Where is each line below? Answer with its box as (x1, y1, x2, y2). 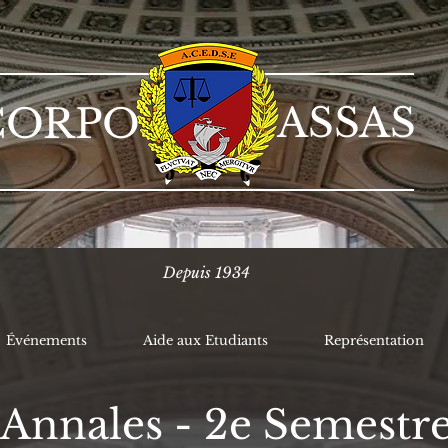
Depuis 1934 (162, 263, 250, 282)
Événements (6, 332, 87, 349)
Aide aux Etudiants (143, 332, 268, 349)
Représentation (324, 332, 424, 349)
